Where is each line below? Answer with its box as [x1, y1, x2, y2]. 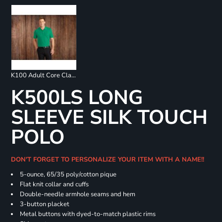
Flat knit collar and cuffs [19, 180, 89, 189]
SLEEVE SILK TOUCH [10, 104, 208, 131]
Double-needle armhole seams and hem [19, 190, 135, 199]
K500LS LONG [10, 84, 143, 111]
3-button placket [19, 200, 69, 209]
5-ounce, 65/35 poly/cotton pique [19, 170, 116, 179]
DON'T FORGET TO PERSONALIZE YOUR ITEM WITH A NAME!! [10, 155, 208, 165]
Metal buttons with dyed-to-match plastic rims [19, 210, 156, 219]
